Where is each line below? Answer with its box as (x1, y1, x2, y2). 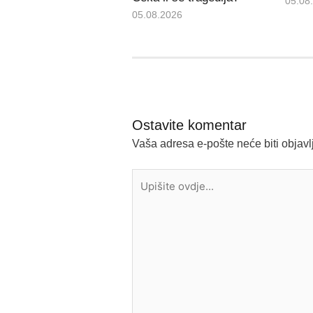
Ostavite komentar (131, 117, 247, 133)
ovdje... (131, 187, 167, 200)
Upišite (131, 170, 166, 183)
